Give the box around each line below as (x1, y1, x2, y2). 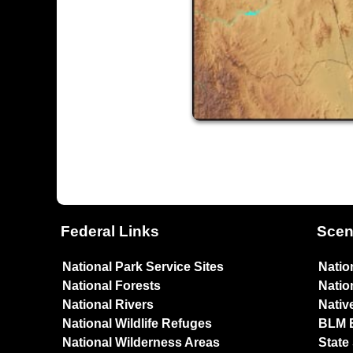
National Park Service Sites (62, 259, 224, 273)
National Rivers (62, 297, 154, 311)
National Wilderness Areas (62, 335, 220, 349)
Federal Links (61, 222, 159, 240)
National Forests (62, 278, 161, 292)
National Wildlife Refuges (62, 316, 212, 330)
